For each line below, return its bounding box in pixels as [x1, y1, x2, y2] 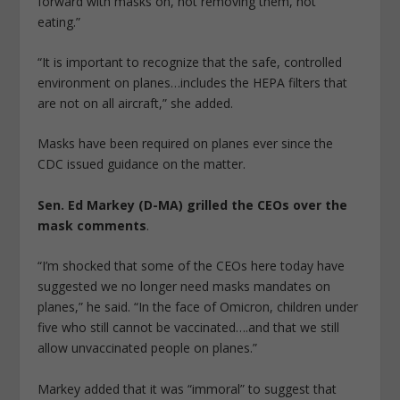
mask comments [37, 216, 147, 234]
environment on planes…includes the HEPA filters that [37, 73, 348, 91]
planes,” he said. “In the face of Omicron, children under [37, 298, 359, 316]
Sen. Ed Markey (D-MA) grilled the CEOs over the [37, 196, 348, 213]
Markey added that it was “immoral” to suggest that [37, 379, 337, 397]
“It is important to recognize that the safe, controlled [37, 53, 343, 71]
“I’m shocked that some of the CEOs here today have [37, 257, 346, 275]
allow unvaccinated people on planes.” [37, 339, 258, 357]
